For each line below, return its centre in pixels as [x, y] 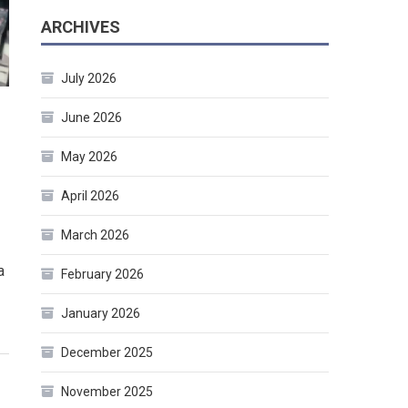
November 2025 [107, 392]
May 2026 [90, 157]
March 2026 [96, 235]
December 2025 [107, 353]
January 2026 [101, 314]
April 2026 [91, 196]
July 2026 [89, 79]
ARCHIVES [81, 27]
